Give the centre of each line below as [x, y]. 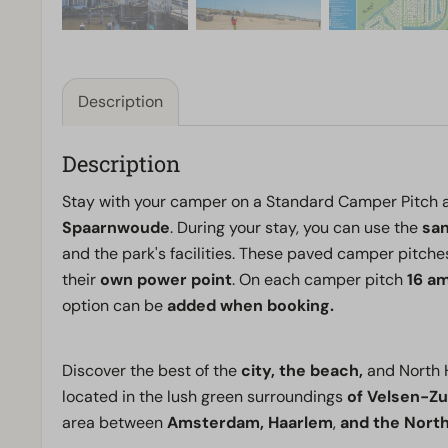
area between [114, 423]
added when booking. [248, 306]
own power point [164, 280]
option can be [112, 306]
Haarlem [300, 423]
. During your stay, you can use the [294, 228]
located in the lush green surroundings [204, 397]
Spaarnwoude [116, 228]
